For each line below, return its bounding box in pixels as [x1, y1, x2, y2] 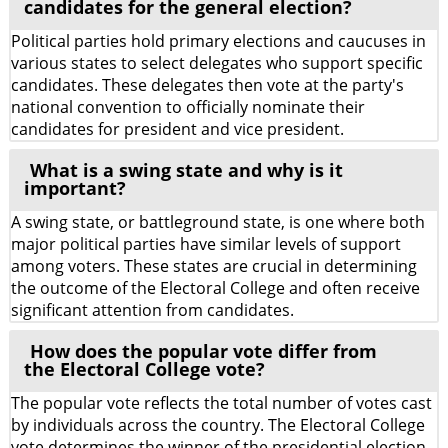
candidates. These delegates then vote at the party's [11, 74, 404, 96]
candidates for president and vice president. [11, 118, 344, 140]
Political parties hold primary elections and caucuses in [11, 30, 426, 52]
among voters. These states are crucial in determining [11, 255, 417, 277]
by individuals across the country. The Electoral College [11, 414, 425, 436]
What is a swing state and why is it [30, 158, 343, 182]
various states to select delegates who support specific [11, 52, 423, 74]
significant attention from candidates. [11, 299, 294, 321]
